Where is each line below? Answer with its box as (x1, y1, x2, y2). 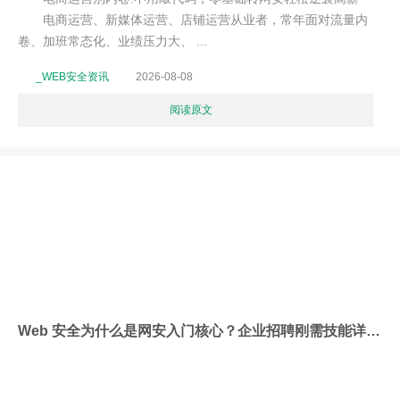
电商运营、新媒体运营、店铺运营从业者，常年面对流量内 (18, 12, 368, 27)
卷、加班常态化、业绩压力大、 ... (18, 34, 207, 48)
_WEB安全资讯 (36, 71, 109, 83)
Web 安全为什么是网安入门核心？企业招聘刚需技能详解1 (366, 322, 380, 338)
